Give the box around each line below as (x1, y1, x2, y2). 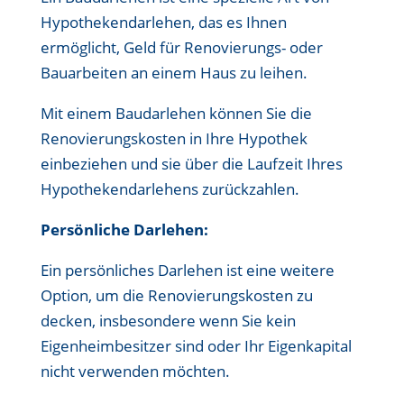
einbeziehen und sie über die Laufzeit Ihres (40, 153, 343, 174)
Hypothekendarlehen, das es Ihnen (40, 12, 287, 32)
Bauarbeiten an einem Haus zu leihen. (40, 62, 308, 83)
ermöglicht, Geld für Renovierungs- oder (40, 37, 323, 58)
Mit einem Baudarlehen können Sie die (40, 103, 312, 124)
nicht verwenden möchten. (40, 361, 230, 381)
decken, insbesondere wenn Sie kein (40, 310, 296, 331)
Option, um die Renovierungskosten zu (40, 285, 313, 306)
